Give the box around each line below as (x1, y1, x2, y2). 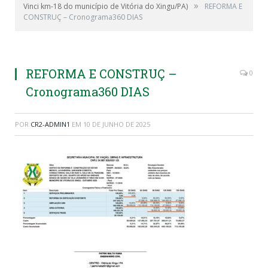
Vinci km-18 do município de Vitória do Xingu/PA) (23, 1, 188, 11)
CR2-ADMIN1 (31, 120, 70, 129)
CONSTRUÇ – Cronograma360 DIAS (23, 12, 142, 22)
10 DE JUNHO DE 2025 (83, 120, 150, 129)
